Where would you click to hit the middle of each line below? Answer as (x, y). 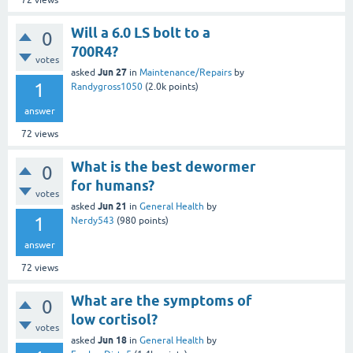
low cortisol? (114, 320)
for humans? (113, 186)
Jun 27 (112, 72)
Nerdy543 (93, 221)
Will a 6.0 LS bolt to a (141, 33)
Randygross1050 (107, 87)
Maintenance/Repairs (186, 72)
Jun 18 (112, 340)
